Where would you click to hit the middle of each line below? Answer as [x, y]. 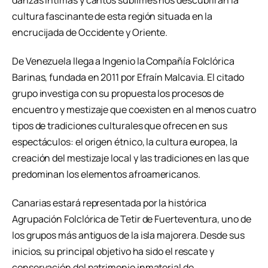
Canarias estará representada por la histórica [109, 202]
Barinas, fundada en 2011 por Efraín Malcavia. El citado [128, 77]
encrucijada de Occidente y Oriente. [90, 32]
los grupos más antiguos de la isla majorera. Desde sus [128, 235]
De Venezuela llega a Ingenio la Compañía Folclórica [123, 61]
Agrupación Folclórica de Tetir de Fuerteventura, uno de [132, 219]
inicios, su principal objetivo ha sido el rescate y [113, 251]
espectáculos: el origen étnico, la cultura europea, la [125, 141]
